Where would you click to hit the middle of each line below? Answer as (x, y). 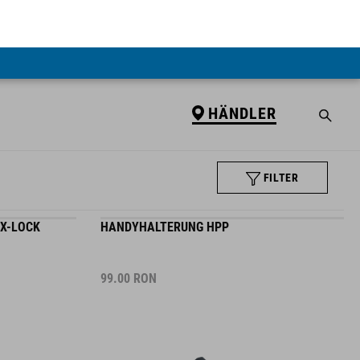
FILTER (281, 149)
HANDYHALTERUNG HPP (164, 215)
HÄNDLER (242, 65)
